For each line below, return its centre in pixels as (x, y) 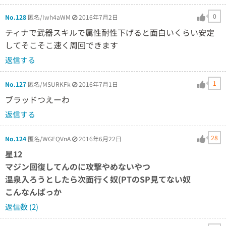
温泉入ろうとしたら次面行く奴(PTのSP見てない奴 (98, 179)
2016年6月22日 (100, 138)
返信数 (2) (22, 206)
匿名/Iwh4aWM (49, 17)
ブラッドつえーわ (37, 99)
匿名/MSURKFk (49, 84)
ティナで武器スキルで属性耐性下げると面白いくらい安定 (110, 32)
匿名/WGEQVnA (49, 138)
